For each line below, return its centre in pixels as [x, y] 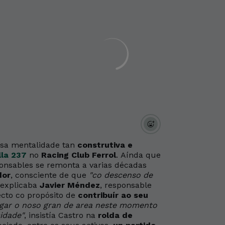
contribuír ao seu [113, 195]
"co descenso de [121, 175]
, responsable [126, 185]
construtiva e [105, 145]
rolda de [115, 215]
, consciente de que [50, 175]
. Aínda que [138, 155]
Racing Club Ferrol [79, 155]
